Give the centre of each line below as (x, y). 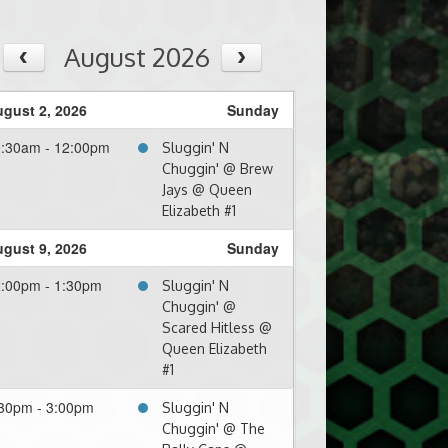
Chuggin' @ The (214, 429)
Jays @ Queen (207, 190)
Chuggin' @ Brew (218, 169)
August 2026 (137, 56)
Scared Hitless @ (217, 328)
